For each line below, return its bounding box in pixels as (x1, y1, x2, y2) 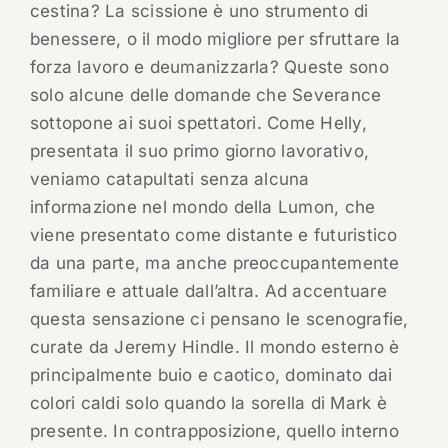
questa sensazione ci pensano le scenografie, (29, 309, 409, 330)
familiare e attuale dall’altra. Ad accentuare (29, 281, 387, 302)
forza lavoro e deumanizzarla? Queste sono (29, 57, 389, 78)
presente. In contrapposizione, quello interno (29, 421, 399, 442)
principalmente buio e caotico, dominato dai (29, 365, 393, 386)
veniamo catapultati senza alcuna (29, 169, 310, 190)
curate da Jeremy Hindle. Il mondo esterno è (29, 337, 400, 358)
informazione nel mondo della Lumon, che (29, 197, 376, 218)
